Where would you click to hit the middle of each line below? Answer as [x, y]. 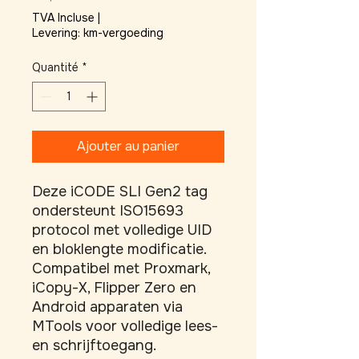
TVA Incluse [63, 18]
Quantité [55, 67]
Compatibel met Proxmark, [121, 268]
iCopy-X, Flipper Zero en [114, 288]
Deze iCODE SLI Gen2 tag [120, 192]
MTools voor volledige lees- [125, 326]
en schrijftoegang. [94, 345]
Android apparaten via [107, 307]
